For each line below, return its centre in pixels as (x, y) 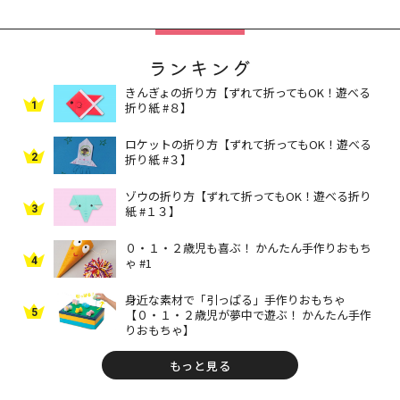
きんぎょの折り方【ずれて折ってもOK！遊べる (248, 93)
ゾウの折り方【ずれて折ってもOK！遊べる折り (248, 196)
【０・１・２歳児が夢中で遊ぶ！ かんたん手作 (248, 315)
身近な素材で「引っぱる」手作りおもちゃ (235, 300)
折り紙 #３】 (158, 160)
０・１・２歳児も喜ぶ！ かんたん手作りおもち (248, 248)
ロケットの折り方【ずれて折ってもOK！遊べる (248, 145)
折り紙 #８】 (158, 108)
